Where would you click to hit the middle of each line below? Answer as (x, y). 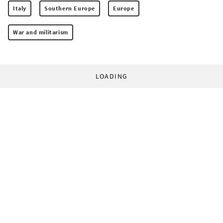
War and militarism (41, 32)
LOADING (111, 76)
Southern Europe (70, 8)
